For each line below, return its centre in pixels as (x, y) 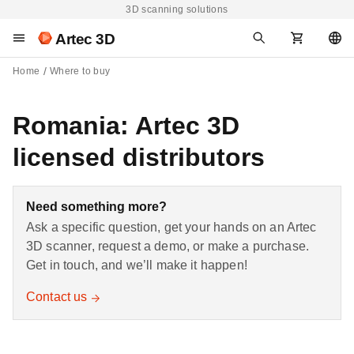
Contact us (57, 297)
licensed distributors (139, 157)
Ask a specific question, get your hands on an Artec (171, 227)
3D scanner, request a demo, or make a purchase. (168, 246)
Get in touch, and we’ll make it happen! (137, 265)
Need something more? (96, 207)
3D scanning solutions (177, 9)
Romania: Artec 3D (126, 126)
